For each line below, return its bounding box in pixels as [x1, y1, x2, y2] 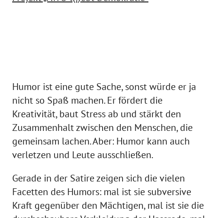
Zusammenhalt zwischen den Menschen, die [12, 121, 193, 134]
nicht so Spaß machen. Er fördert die [12, 94, 163, 107]
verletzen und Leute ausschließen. [12, 148, 153, 161]
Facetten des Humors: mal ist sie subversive [12, 185, 191, 198]
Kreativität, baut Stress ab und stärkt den [12, 108, 181, 120]
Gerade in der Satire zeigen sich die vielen [12, 172, 185, 184]
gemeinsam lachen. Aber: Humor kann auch [12, 135, 190, 147]
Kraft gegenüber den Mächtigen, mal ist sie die [12, 199, 204, 212]
